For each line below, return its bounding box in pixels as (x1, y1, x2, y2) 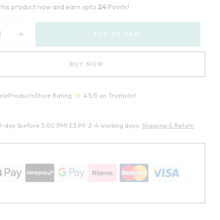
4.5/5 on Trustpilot (82, 91, 137, 100)
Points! (107, 2, 130, 12)
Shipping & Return (142, 121, 194, 130)
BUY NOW (69, 60, 104, 68)
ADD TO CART (93, 30, 143, 38)
